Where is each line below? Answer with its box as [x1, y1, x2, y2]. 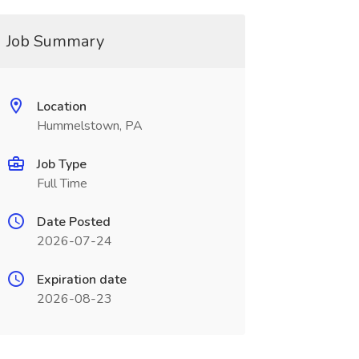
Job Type [36, 155, 87, 173]
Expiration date [36, 271, 127, 288]
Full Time [36, 175, 87, 192]
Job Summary [6, 30, 104, 52]
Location [36, 98, 87, 115]
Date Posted [36, 213, 111, 231]
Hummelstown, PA [36, 117, 143, 135]
